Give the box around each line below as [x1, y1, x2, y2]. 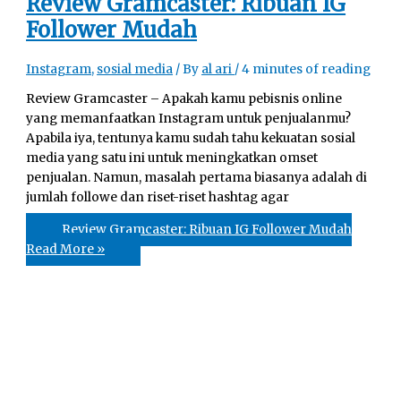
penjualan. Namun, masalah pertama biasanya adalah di [26, 170, 368, 186]
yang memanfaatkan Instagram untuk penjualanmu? [26, 111, 352, 127]
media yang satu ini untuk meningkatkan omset [26, 150, 319, 166]
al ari [201, 61, 235, 77]
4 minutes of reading [242, 61, 371, 77]
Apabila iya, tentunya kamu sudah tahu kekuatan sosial [26, 131, 356, 147]
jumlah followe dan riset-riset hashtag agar [26, 190, 290, 206]
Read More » [26, 242, 106, 258]
